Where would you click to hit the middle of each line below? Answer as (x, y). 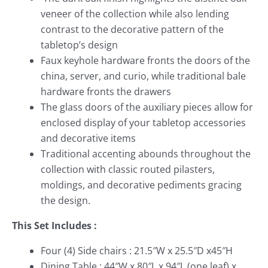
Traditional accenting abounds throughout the (146, 154)
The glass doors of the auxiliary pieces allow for (147, 107)
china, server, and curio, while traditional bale (143, 76)
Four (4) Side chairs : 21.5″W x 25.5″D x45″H (137, 251)
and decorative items (88, 138)
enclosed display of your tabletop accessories (143, 123)
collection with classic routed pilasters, (128, 170)
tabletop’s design (79, 45)
